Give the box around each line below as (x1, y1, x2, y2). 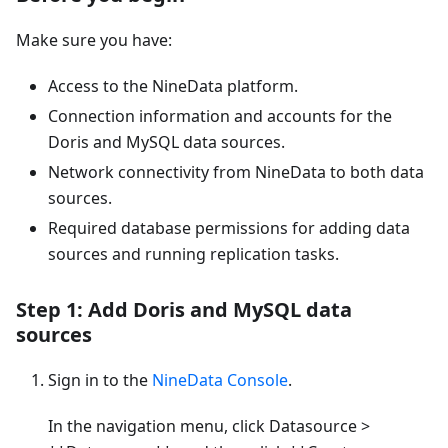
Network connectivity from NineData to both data (48, 161, 424, 184)
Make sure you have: (16, 29, 172, 52)
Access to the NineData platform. (48, 75, 298, 98)
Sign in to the (48, 369, 152, 392)
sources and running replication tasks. (48, 243, 339, 266)
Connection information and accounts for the (48, 105, 392, 128)
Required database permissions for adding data (48, 217, 410, 240)
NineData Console (152, 369, 288, 392)
